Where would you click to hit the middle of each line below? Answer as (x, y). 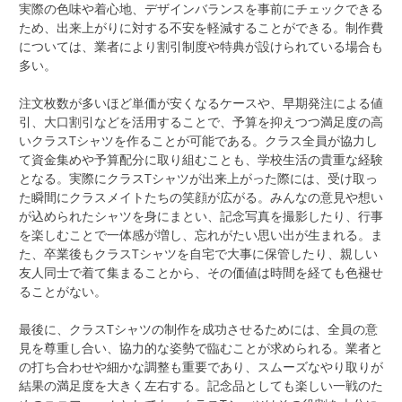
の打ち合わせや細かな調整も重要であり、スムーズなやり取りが (201, 366)
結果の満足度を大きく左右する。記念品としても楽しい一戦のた (201, 385)
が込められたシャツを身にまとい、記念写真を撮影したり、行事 (201, 215)
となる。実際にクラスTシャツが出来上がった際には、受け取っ (198, 178)
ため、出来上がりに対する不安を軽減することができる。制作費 (201, 27)
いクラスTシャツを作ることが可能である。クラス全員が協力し (198, 140)
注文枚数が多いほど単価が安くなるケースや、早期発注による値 (201, 102)
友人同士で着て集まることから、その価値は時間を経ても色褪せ (201, 272)
